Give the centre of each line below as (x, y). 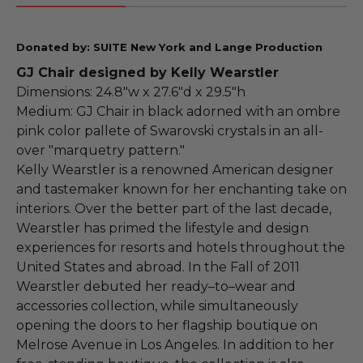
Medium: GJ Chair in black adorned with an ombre (178, 111)
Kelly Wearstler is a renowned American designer (175, 169)
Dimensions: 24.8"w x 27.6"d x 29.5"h (131, 92)
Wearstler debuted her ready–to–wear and (156, 286)
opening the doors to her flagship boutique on (167, 325)
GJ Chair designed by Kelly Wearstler (147, 72)
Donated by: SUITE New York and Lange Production (169, 47)
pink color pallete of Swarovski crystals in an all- (170, 130)
